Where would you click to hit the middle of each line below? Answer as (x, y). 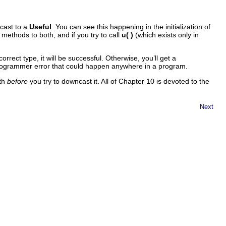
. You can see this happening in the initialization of (131, 26)
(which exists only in (166, 35)
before (17, 81)
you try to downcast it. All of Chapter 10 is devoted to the (119, 81)
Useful (40, 26)
